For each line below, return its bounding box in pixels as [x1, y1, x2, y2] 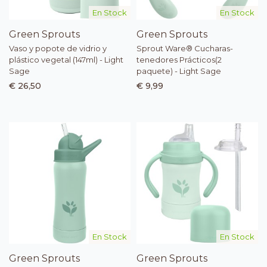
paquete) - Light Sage [136, 66, 221, 76]
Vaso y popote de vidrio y [9, 44, 107, 54]
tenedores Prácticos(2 [136, 55, 222, 65]
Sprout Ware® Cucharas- [136, 44, 233, 54]
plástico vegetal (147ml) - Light [9, 55, 123, 65]
